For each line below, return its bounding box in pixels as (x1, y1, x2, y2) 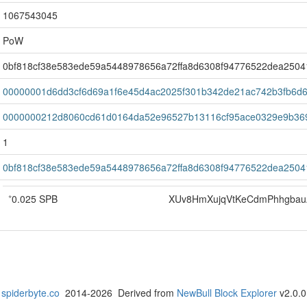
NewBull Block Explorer (176, 286, 277, 299)
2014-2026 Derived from (59, 286, 177, 299)
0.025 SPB (12, 192, 58, 206)
